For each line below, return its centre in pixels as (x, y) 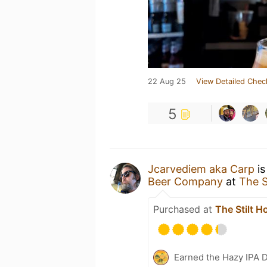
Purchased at (184, 209)
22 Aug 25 (167, 81)
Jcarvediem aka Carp (201, 169)
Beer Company (185, 181)
